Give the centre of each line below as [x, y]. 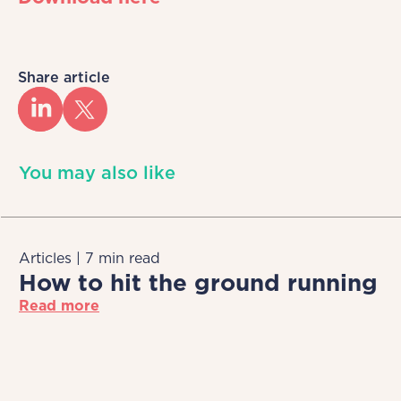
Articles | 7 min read [90, 259]
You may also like [97, 173]
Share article [64, 78]
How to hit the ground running [198, 283]
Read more [59, 306]
